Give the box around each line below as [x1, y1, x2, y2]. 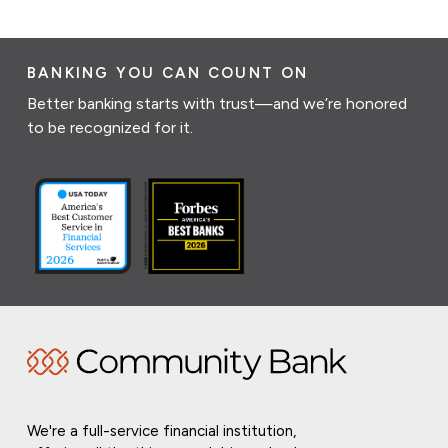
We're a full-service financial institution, [26, 422, 296, 440]
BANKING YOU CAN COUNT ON [26, 64, 309, 82]
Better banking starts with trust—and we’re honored [26, 94, 407, 113]
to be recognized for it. [26, 118, 193, 137]
